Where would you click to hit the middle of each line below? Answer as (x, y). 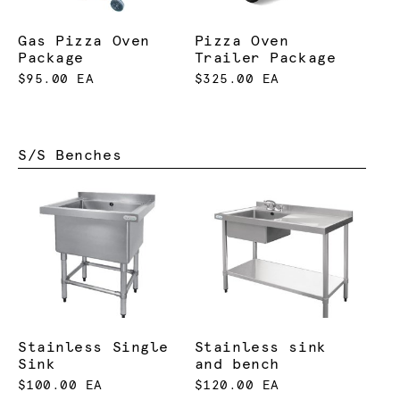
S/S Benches (70, 156)
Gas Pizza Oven (84, 41)
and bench (237, 365)
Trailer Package (265, 58)
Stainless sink (260, 348)
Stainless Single (93, 348)
